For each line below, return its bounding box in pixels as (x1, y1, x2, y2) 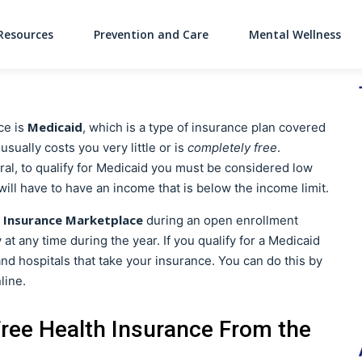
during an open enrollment (143, 213, 298, 228)
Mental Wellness (249, 26, 341, 42)
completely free (187, 140, 277, 155)
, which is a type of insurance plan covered (82, 120, 326, 135)
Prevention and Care (94, 26, 208, 42)
